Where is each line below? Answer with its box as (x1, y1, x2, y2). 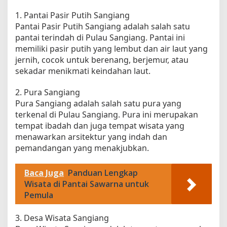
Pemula (24, 189, 53, 201)
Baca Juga (24, 167, 64, 178)
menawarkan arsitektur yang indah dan (15, 131, 167, 142)
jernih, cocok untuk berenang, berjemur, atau (15, 54, 188, 65)
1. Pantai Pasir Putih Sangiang (15, 9, 130, 21)
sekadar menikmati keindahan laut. (15, 65, 150, 77)
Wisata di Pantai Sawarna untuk (24, 178, 149, 190)
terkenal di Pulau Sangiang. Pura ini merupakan (15, 108, 198, 120)
